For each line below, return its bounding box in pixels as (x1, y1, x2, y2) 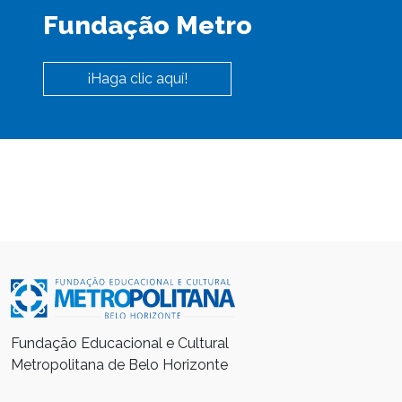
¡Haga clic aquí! (87, 69, 188, 87)
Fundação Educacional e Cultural (11, 335, 229, 353)
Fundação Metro (43, 9, 252, 40)
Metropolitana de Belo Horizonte (11, 356, 228, 374)
